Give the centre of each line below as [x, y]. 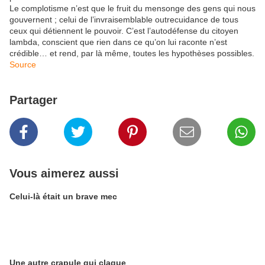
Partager [33, 100]
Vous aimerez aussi [64, 173]
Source [23, 64]
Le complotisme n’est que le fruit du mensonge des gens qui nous [132, 8]
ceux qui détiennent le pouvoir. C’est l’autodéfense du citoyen [124, 31]
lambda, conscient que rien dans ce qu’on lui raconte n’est [118, 42]
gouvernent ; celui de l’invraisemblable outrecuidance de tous [124, 20]
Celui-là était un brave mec [63, 196]
